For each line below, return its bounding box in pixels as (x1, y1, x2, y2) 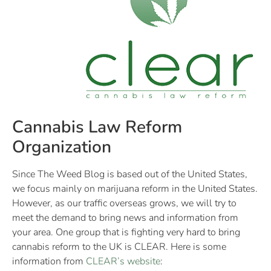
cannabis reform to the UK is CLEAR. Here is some (12, 240, 226, 253)
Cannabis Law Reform (12, 115, 182, 139)
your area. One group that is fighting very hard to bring (12, 225, 240, 239)
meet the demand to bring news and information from (12, 211, 238, 224)
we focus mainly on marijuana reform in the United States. (12, 181, 258, 195)
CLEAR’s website (86, 254, 160, 268)
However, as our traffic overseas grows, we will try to (12, 196, 237, 210)
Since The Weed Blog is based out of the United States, (12, 167, 247, 181)
